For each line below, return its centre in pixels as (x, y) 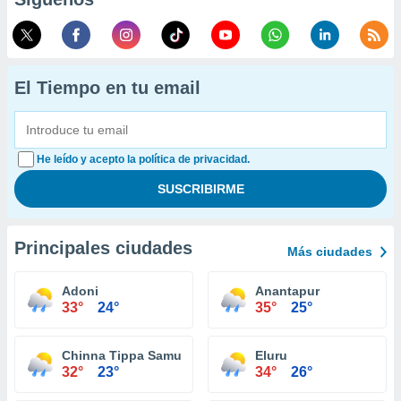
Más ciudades (330, 252)
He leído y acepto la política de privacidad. (143, 159)
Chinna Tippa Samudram (137, 355)
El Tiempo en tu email (107, 88)
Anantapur (287, 291)
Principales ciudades (103, 248)
